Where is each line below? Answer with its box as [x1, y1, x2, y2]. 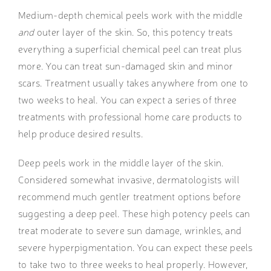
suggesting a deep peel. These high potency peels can [18, 206, 250, 220]
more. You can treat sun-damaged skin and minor [18, 59, 233, 73]
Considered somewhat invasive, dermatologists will [18, 172, 240, 186]
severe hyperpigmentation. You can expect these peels [18, 240, 253, 254]
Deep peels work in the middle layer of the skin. [18, 155, 224, 169]
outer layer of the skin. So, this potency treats [36, 25, 233, 39]
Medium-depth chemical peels [18, 8, 149, 22]
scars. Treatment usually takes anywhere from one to [18, 76, 249, 90]
